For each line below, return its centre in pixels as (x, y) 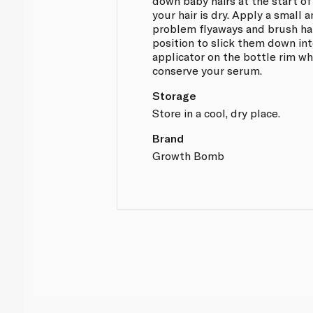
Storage (175, 95)
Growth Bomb (189, 155)
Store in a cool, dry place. (217, 112)
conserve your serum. (208, 70)
